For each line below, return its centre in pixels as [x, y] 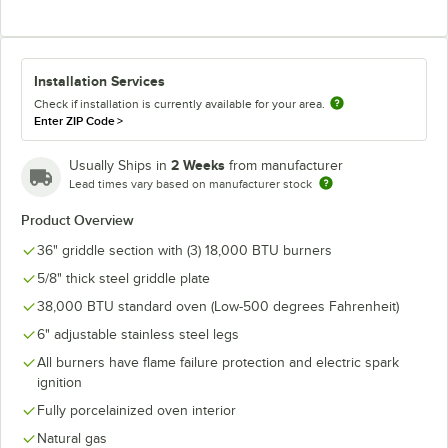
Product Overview [77, 220]
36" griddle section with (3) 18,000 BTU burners [184, 250]
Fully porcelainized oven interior [136, 410]
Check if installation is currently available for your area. [179, 103]
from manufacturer [286, 165]
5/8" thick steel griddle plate [123, 278]
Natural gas [72, 438]
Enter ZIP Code [74, 121]
